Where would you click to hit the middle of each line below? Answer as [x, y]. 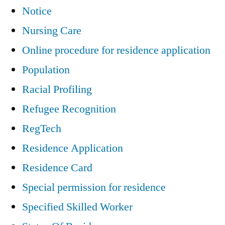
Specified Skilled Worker [77, 207]
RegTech [42, 128]
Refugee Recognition [69, 109]
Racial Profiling [57, 89]
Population [46, 70]
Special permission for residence [94, 187]
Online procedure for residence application [116, 50]
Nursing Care [52, 30]
